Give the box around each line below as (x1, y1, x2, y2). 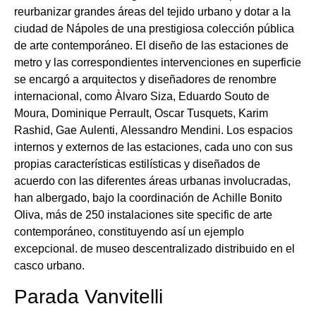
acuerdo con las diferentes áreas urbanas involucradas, (14, 175, 291, 188)
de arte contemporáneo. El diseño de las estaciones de (14, 39, 288, 52)
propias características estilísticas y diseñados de (14, 158, 260, 171)
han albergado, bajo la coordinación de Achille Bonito (14, 192, 282, 205)
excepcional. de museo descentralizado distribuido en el (14, 243, 295, 255)
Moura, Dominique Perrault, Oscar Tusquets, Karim (14, 107, 268, 120)
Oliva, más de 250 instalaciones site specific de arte (14, 209, 272, 221)
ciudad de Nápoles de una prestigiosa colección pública (14, 23, 294, 35)
